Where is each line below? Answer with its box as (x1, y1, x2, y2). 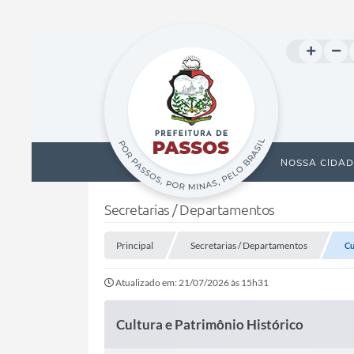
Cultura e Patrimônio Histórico (116, 316, 303, 333)
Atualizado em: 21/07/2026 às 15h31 (115, 277, 269, 288)
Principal (116, 239, 153, 251)
